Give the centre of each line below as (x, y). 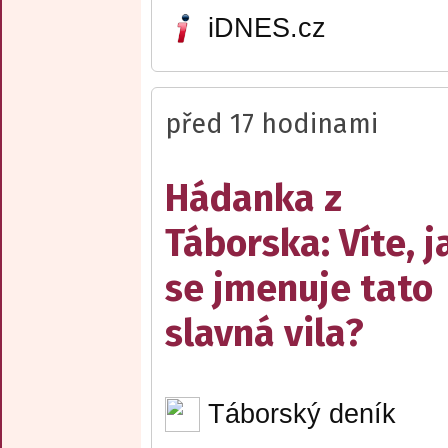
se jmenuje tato (299, 288)
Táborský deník (301, 413)
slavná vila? (264, 333)
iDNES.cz (266, 28)
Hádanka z (253, 198)
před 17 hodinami (271, 123)
